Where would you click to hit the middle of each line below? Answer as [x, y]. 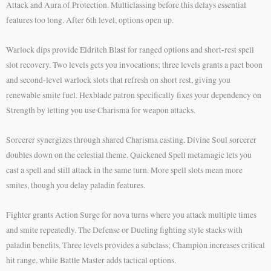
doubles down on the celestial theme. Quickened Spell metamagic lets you [129, 155]
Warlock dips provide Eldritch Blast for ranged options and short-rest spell [130, 50]
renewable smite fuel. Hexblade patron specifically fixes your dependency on [134, 95]
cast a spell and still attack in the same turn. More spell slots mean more [124, 170]
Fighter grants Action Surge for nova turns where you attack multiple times [131, 215]
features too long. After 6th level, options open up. [90, 20]
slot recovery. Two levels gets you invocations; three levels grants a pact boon [134, 65]
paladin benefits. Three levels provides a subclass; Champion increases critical [135, 245]
